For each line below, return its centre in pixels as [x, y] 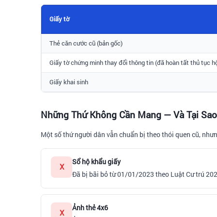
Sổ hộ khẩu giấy [96, 161]
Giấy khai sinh [69, 82]
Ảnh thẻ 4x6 [90, 207]
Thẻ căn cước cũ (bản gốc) [86, 43]
